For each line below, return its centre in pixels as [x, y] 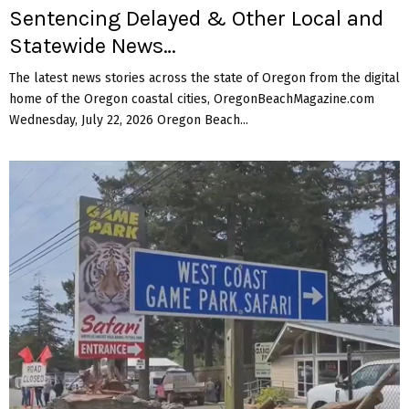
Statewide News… [93, 45]
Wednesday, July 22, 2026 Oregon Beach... [129, 120]
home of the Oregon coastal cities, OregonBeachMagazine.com [192, 99]
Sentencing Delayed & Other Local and [196, 18]
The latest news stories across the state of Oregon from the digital [204, 78]
